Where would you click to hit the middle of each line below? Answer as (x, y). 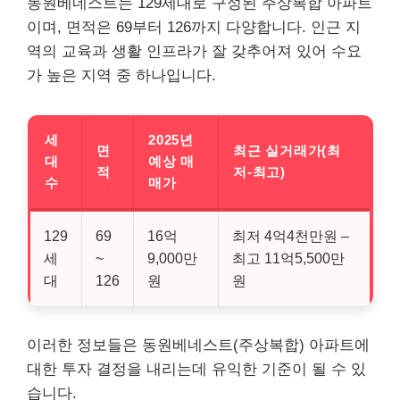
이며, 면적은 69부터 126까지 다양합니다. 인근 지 (194, 27)
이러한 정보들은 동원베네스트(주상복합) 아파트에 (198, 345)
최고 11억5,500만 (288, 258)
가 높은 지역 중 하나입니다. (121, 75)
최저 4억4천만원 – (291, 235)
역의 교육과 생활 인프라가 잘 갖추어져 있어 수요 (194, 51)
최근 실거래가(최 (287, 150)
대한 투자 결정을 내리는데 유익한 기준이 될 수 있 (196, 369)
